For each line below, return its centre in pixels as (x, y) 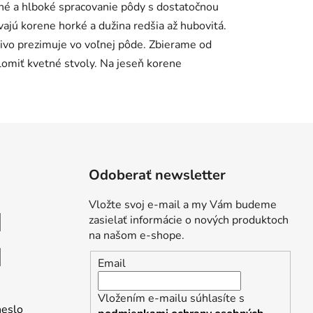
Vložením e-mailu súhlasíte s (171, 298)
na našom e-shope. (137, 236)
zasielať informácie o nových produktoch (189, 220)
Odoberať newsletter (157, 175)
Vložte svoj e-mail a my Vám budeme (183, 205)
